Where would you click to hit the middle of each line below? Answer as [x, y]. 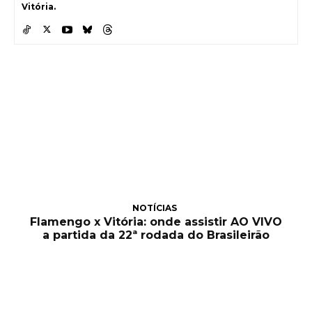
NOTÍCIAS [154, 208]
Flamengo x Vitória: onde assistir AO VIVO [156, 222]
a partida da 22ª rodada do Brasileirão [156, 235]
